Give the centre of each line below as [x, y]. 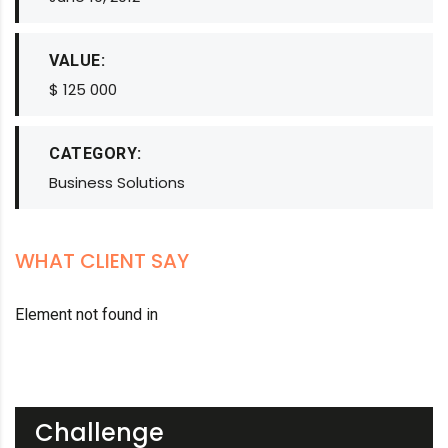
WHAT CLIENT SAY [102, 261]
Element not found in [86, 314]
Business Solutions [117, 182]
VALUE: [77, 60]
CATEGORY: [95, 153]
